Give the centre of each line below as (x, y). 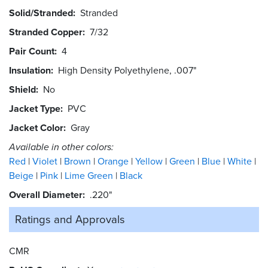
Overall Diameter (46, 194)
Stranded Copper (46, 32)
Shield (22, 89)
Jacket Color (36, 127)
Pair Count (32, 51)
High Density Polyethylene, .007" (127, 70)
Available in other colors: (61, 147)
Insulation (30, 70)
